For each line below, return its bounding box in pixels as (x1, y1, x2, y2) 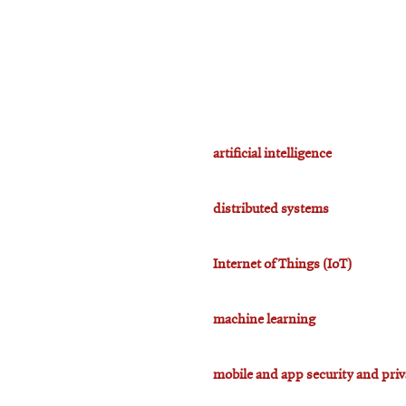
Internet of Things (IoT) (213, 256, 352, 272)
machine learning (213, 312, 315, 327)
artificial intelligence (213, 146, 332, 161)
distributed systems (213, 201, 329, 217)
